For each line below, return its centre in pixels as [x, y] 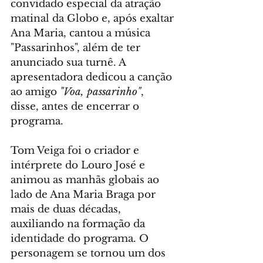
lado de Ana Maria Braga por [85, 194]
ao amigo [35, 92]
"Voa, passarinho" [100, 92]
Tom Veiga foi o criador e [76, 150]
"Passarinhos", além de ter [77, 48]
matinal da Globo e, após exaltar [94, 18]
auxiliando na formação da [79, 224]
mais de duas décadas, [67, 209]
